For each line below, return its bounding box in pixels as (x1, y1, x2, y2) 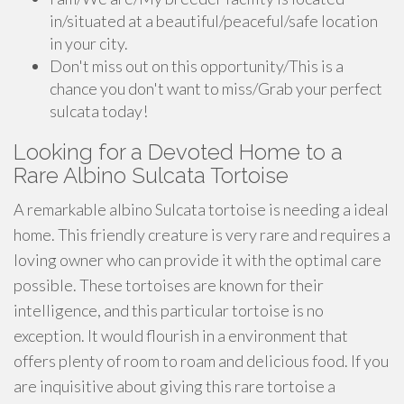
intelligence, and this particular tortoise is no (14, 300, 324, 320)
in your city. (50, 33, 128, 53)
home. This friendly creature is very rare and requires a (14, 225, 390, 244)
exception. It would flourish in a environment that (14, 326, 348, 345)
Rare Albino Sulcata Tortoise (14, 162, 289, 188)
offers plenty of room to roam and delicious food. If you (14, 351, 389, 371)
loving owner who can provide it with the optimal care (14, 250, 381, 270)
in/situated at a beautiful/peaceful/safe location (50, 11, 378, 31)
